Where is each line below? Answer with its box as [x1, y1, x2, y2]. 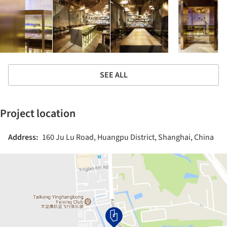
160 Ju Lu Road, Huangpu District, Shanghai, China [42, 131, 214, 143]
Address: [8, 131, 38, 143]
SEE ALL [99, 69, 128, 81]
